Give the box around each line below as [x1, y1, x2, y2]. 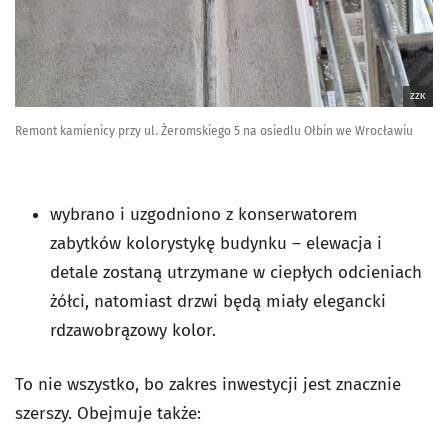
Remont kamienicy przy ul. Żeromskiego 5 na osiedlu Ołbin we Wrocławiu [15, 123, 413, 138]
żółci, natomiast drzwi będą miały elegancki [50, 290, 386, 312]
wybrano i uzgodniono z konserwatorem [50, 203, 358, 225]
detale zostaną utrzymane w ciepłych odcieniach [50, 261, 422, 283]
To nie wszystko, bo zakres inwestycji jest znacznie [15, 373, 401, 395]
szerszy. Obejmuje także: [15, 402, 201, 424]
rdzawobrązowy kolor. [50, 319, 216, 341]
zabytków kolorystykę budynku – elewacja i [50, 232, 382, 254]
